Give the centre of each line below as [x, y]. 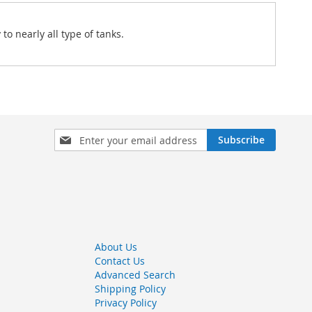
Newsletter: [80, 191]
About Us [116, 247]
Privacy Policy [126, 303]
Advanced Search [135, 275]
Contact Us [120, 261]
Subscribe [241, 140]
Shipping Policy [130, 289]
